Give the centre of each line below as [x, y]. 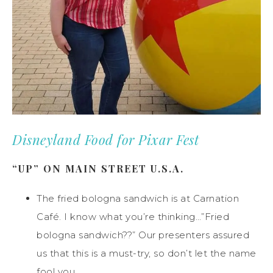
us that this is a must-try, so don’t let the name [147, 253]
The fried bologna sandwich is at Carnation [138, 198]
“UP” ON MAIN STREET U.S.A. [98, 168]
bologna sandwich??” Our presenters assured [143, 235]
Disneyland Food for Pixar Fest [105, 139]
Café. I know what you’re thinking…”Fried [133, 216]
